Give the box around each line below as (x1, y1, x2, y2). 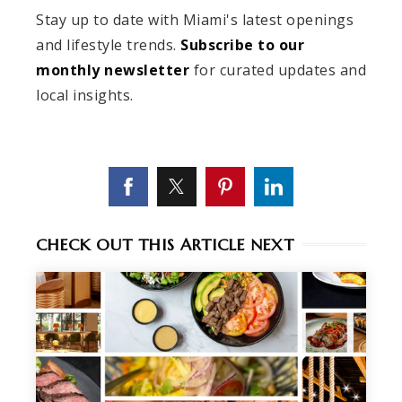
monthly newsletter (36, 59, 189, 80)
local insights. (36, 84, 134, 105)
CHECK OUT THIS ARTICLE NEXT (36, 233, 294, 255)
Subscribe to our (180, 34, 304, 55)
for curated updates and (189, 59, 366, 80)
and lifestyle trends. (36, 34, 180, 55)
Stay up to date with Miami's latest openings (36, 9, 354, 30)
